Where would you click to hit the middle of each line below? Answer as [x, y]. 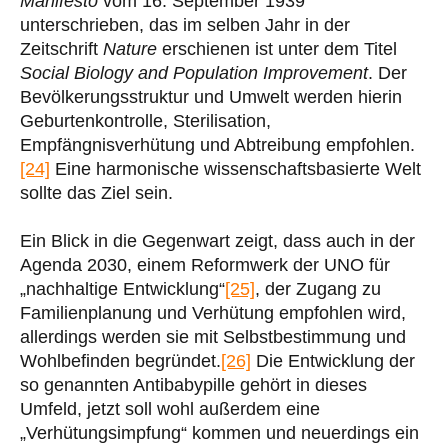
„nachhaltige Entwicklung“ [122, 288]
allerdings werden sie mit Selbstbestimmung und [213, 336]
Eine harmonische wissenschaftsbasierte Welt [235, 168]
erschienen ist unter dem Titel [277, 48]
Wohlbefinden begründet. [120, 360]
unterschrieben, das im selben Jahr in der [185, 24]
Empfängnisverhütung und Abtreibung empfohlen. [217, 144]
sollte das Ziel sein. [96, 192]
